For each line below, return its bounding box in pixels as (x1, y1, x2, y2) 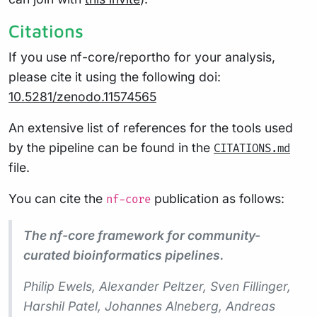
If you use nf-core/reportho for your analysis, (8, 49, 275, 64)
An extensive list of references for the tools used (8, 120, 293, 135)
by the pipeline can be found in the (8, 139, 214, 155)
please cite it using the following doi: (8, 69, 221, 84)
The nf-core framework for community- (23, 227, 260, 243)
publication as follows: (151, 190, 284, 206)
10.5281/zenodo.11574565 (8, 88, 156, 104)
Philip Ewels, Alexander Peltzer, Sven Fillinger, (23, 278, 291, 294)
